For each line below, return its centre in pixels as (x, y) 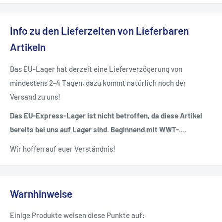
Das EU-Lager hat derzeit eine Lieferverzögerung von (96, 69)
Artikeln (28, 47)
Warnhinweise (41, 193)
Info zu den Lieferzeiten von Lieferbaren (99, 31)
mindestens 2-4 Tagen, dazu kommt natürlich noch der (98, 83)
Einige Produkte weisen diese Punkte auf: (77, 215)
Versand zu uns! (35, 96)
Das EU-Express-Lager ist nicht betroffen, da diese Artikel (106, 116)
